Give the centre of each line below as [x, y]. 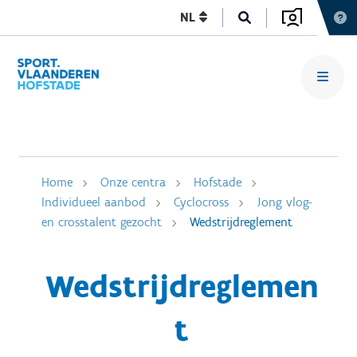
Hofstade [218, 182]
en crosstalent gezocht [102, 222]
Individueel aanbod [94, 202]
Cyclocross [201, 202]
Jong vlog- [284, 202]
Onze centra [133, 182]
